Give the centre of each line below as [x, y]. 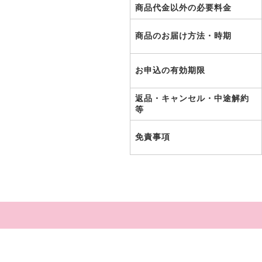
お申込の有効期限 [170, 70]
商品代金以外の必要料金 [183, 8]
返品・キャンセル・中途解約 [192, 98]
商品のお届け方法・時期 [183, 36]
